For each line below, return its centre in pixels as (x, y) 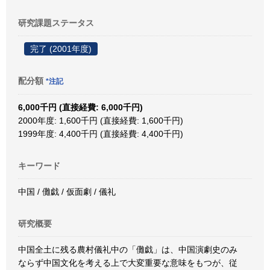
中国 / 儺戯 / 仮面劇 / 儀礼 (67, 192)
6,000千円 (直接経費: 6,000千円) (80, 107)
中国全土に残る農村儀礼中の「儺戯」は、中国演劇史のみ (128, 250)
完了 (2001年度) (61, 49)
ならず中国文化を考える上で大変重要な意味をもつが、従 (128, 263)
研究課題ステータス (56, 23)
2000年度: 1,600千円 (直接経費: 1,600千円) (101, 121)
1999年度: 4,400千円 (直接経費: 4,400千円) (101, 134)
